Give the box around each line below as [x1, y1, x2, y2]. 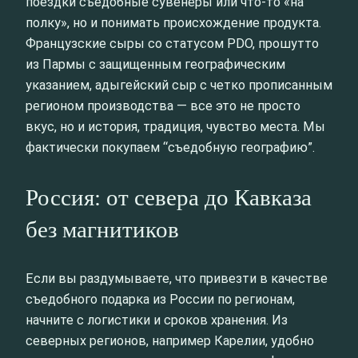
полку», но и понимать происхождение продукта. [26, 14, 321, 30]
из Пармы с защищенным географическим [26, 56, 285, 72]
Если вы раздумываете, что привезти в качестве [26, 271, 328, 287]
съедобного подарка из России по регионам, [26, 292, 295, 308]
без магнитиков [26, 216, 179, 242]
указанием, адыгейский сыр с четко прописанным [26, 77, 332, 93]
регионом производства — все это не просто [26, 97, 300, 113]
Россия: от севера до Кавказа [26, 184, 312, 210]
